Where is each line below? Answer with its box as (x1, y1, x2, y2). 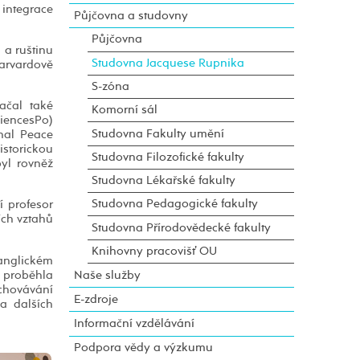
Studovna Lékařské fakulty (91, 174, 235, 187)
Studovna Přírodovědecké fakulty (91, 221, 271, 234)
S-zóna (91, 80, 129, 92)
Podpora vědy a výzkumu (73, 342, 213, 354)
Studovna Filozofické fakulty (91, 150, 244, 163)
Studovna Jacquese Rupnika (91, 56, 244, 69)
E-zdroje (73, 292, 118, 305)
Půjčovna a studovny (73, 9, 188, 22)
